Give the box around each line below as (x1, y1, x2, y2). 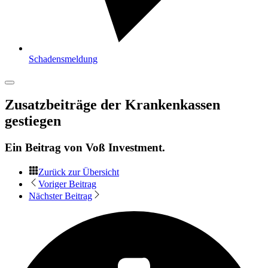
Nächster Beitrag (29, 190, 92, 201)
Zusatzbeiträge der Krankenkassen (5, 96, 220, 112)
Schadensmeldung (29, 54, 98, 64)
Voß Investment (86, 141, 162, 154)
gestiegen (5, 112, 61, 129)
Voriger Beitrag (38, 178, 96, 189)
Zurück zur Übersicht (38, 166, 119, 177)
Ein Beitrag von (5, 141, 86, 154)
